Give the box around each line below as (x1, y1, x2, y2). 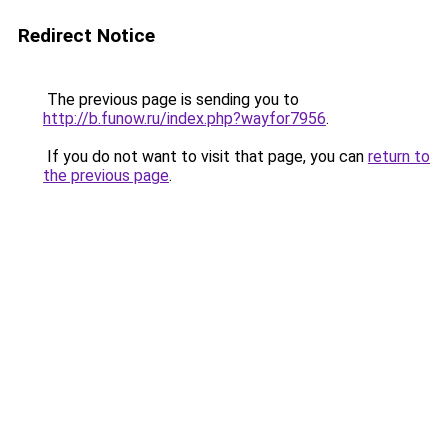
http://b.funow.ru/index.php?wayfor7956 (43, 109, 326, 128)
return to (368, 147, 430, 166)
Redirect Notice (18, 24, 155, 47)
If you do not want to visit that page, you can (43, 147, 368, 166)
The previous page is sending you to (43, 90, 299, 109)
